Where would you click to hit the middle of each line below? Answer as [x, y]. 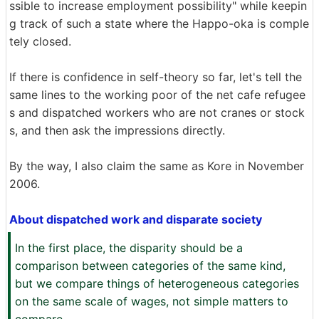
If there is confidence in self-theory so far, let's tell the [156, 77]
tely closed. [40, 41]
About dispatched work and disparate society [136, 219]
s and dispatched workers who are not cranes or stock [157, 113]
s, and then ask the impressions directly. [117, 130]
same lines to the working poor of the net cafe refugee [157, 95]
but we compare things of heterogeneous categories [157, 283]
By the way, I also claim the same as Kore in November [157, 166]
